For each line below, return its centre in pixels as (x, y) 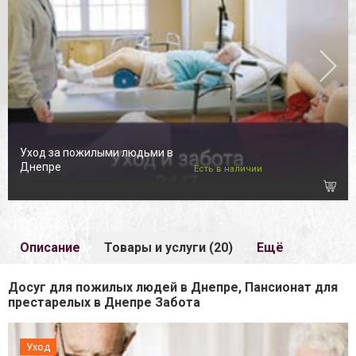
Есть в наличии (228, 168)
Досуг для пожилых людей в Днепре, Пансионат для (173, 288)
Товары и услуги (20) (168, 248)
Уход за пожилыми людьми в (97, 152)
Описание (50, 248)
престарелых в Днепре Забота (104, 303)
